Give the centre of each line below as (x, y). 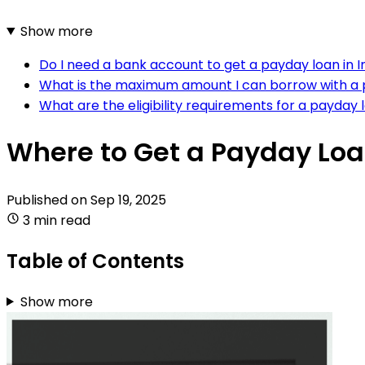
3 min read (57, 220)
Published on (48, 200)
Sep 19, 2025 (128, 200)
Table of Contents (95, 261)
